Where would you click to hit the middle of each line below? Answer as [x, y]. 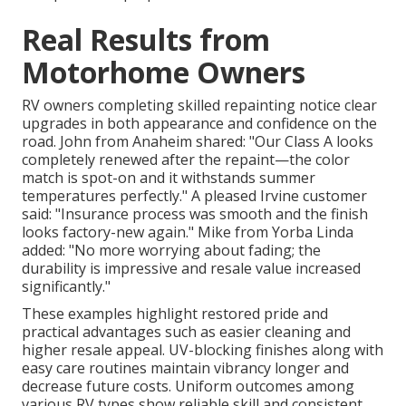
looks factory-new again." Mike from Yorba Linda [188, 232]
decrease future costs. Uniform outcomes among [188, 387]
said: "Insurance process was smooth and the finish [195, 214]
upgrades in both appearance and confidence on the [199, 124]
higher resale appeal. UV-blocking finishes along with [203, 350]
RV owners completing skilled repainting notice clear [199, 106]
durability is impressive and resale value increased [191, 269]
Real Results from [146, 40]
